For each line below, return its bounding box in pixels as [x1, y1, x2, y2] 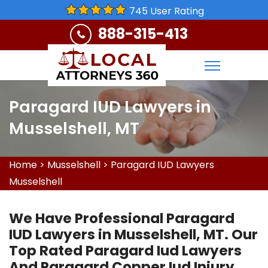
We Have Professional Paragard [9, 209, 234, 228]
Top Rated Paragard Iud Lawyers [9, 241, 242, 260]
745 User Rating [129, 4, 204, 18]
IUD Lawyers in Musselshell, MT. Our [9, 225, 258, 244]
